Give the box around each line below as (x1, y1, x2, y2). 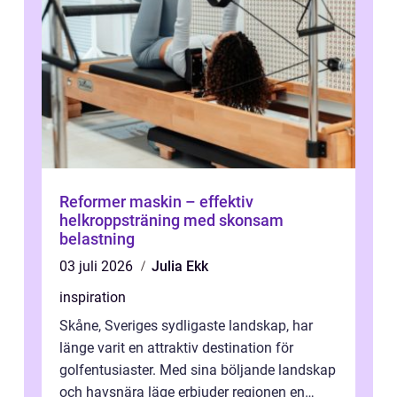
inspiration (59, 288, 126, 306)
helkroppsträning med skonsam (59, 210, 284, 230)
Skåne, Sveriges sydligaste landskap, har (59, 316, 313, 334)
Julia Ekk (152, 257, 208, 275)
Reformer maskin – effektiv (59, 191, 253, 211)
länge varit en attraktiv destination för (59, 339, 293, 356)
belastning (59, 229, 135, 248)
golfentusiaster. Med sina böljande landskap (59, 361, 336, 378)
